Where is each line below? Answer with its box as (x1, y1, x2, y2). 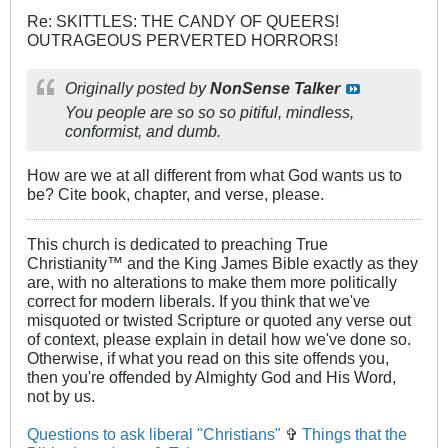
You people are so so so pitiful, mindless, (65, 103, 354, 122)
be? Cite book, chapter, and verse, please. (27, 185, 324, 204)
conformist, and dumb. (65, 122, 221, 141)
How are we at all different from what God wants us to (27, 166, 402, 185)
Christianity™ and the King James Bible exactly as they (27, 254, 418, 273)
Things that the (302, 425, 407, 444)
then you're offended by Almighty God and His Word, (27, 368, 396, 387)
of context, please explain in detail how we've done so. (27, 330, 411, 349)
